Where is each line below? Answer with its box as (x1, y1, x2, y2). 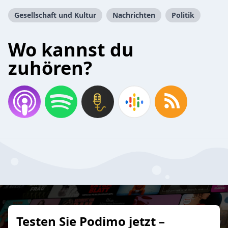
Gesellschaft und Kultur (14, 10, 96, 20)
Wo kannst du (8, 37, 134, 62)
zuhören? (8, 55, 92, 80)
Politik (172, 10, 194, 20)
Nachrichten (112, 10, 155, 20)
